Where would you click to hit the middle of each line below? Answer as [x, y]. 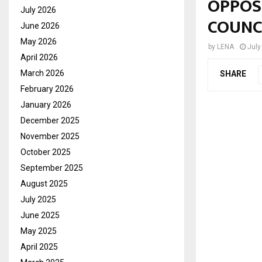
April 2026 [39, 57]
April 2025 [39, 247]
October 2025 [46, 152]
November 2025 [50, 136]
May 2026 [39, 41]
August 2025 [44, 183]
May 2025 [39, 231]
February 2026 [47, 89]
